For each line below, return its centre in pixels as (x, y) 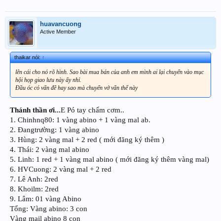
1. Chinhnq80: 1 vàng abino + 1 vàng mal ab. (80, 120)
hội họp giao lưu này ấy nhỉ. (48, 80)
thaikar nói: (28, 57)
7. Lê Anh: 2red (34, 179)
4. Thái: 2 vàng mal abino (50, 149)
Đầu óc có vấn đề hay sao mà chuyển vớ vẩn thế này (76, 88)
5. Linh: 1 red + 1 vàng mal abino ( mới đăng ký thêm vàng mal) (110, 159)
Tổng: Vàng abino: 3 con (49, 208)
